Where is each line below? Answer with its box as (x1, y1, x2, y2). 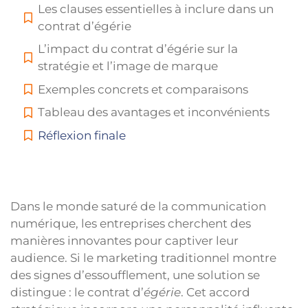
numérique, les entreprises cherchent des (10, 217, 251, 231)
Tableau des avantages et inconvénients (38, 105, 269, 120)
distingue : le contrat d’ (10, 285, 144, 300)
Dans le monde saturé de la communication (10, 199, 266, 214)
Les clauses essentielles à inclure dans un (38, 1, 274, 16)
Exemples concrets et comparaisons (38, 82, 248, 96)
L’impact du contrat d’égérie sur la (38, 42, 238, 56)
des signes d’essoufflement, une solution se (10, 268, 260, 283)
